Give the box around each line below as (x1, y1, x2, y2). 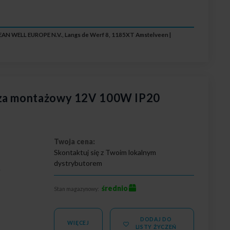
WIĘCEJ (67, 220, 89, 226)
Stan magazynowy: (54, 185, 100, 192)
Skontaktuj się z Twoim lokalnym (54, 147, 157, 157)
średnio (102, 183, 128, 193)
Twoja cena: (54, 137, 95, 146)
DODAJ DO (140, 216, 172, 222)
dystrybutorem (54, 158, 103, 167)
